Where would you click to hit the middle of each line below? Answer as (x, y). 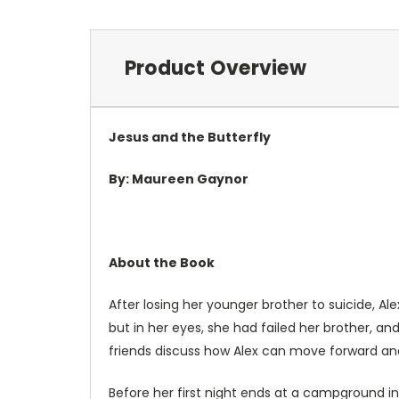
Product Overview (215, 68)
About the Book (162, 262)
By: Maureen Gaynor (179, 179)
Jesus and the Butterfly (190, 137)
